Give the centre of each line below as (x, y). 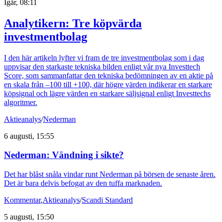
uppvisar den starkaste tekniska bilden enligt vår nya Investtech (102, 66)
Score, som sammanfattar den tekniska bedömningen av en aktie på (109, 75)
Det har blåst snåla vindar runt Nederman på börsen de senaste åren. (110, 174)
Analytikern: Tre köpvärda (73, 23)
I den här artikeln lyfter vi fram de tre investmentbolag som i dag (104, 57)
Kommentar (22, 200)
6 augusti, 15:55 (29, 136)
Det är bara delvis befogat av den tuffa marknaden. (83, 183)
